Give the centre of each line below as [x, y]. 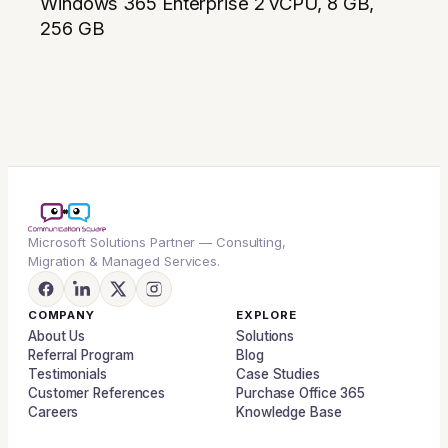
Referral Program [81, 355]
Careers [53, 412]
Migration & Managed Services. [124, 261]
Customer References [97, 393]
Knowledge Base [289, 412]
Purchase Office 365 [301, 393]
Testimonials [67, 374]
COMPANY [61, 315]
